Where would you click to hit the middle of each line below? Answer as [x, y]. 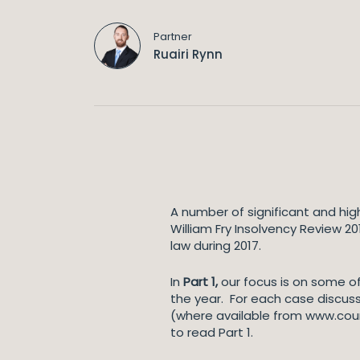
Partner [173, 37]
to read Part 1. [212, 332]
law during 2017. [216, 245]
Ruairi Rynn [188, 54]
